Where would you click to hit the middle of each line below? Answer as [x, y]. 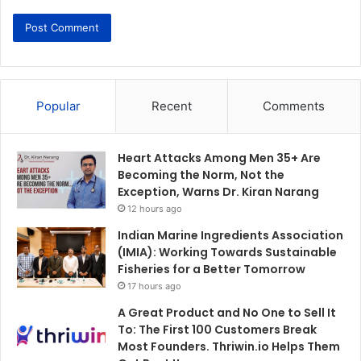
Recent [171, 106]
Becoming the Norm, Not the [201, 175]
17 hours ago [154, 286]
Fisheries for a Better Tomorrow [212, 270]
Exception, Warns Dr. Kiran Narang [218, 192]
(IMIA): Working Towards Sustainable [227, 253]
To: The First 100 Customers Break [217, 330]
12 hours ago [155, 209]
